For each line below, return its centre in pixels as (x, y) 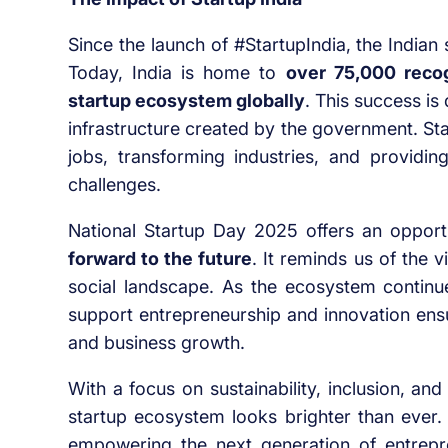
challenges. (114, 185)
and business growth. (156, 343)
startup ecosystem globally (186, 101)
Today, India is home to (176, 73)
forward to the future (160, 259)
